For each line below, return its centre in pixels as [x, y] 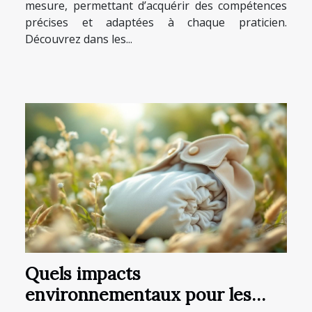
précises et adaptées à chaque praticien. [156, 22]
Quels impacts [83, 274]
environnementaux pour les [138, 295]
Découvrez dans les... [79, 39]
